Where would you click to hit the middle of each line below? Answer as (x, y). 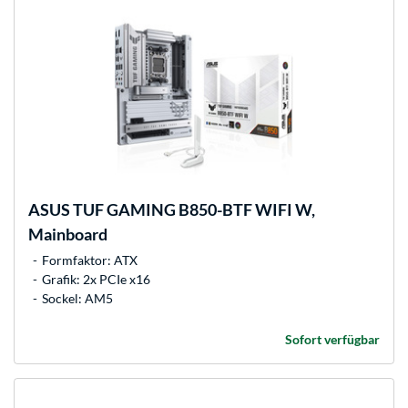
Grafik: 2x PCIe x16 (96, 280)
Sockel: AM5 (77, 299)
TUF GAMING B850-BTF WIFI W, (193, 210)
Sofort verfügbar (332, 340)
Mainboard (68, 235)
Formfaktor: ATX (90, 260)
